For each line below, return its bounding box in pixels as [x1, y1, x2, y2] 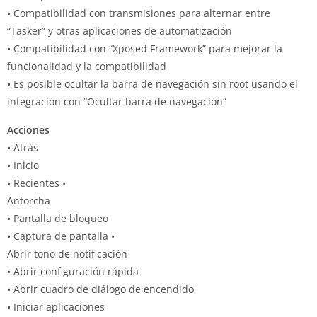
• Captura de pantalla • [7, 229, 115, 243]
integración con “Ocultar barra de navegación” [7, 95, 226, 108]
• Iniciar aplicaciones [7, 300, 105, 313]
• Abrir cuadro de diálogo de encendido [7, 282, 194, 296]
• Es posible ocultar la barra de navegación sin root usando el [7, 77, 298, 91]
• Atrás [7, 141, 38, 154]
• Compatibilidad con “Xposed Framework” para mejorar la [7, 42, 282, 55]
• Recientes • [7, 176, 66, 190]
